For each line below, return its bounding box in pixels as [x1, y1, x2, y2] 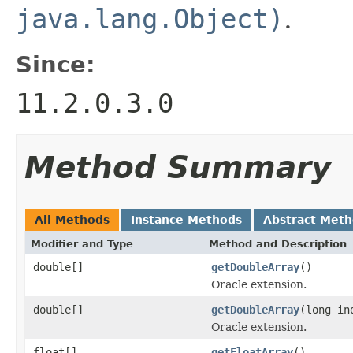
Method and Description [209, 237, 347, 250]
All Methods [35, 213, 110, 226]
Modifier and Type [31, 237, 133, 250]
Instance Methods [131, 213, 242, 226]
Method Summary [24, 149, 331, 185]
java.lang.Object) [16, 2, 284, 35]
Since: [16, 50, 95, 78]
